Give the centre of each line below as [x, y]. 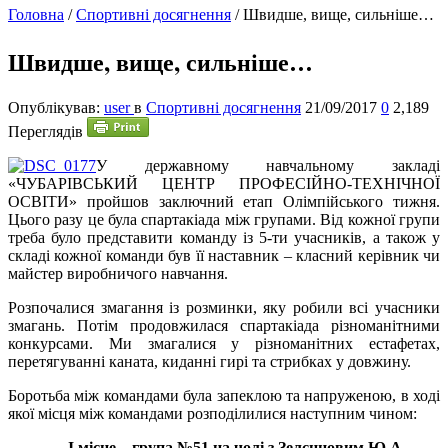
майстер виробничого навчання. [118, 273]
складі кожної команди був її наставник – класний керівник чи [224, 255]
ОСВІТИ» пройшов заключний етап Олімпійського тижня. [224, 201]
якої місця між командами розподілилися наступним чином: [212, 413]
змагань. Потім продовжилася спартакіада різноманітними [224, 325]
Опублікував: [56, 107]
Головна [36, 14]
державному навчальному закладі [273, 165]
